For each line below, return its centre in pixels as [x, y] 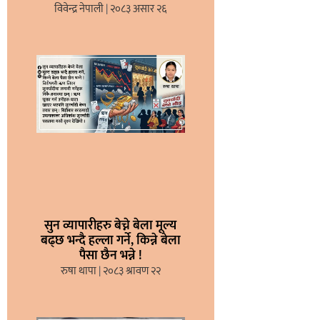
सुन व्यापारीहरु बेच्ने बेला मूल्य [111, 226]
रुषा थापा [79, 271]
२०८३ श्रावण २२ [130, 271]
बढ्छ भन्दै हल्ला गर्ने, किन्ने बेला [110, 241]
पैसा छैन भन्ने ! [110, 256]
